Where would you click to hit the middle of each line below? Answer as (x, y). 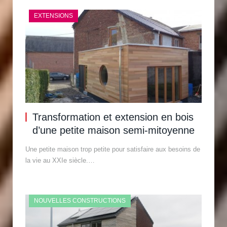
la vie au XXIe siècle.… (60, 160)
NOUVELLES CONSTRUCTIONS (80, 200)
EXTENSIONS (53, 16)
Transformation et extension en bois (113, 117)
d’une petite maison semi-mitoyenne (113, 130)
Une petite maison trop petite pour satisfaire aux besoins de (113, 149)
